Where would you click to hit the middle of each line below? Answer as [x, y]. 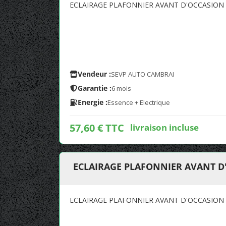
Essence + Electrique [139, 102]
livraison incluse [164, 127]
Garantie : [95, 88]
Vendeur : [94, 74]
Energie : [93, 102]
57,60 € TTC [97, 128]
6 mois [121, 88]
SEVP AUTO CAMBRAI [143, 74]
